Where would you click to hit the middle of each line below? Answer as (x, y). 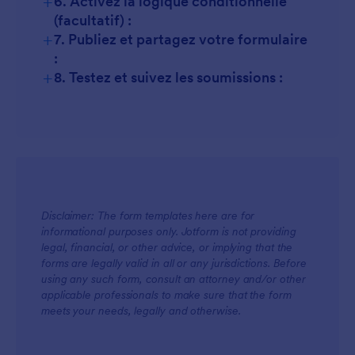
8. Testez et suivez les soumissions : (168, 77)
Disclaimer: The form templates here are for (148, 216)
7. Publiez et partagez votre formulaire (181, 39)
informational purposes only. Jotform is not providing (169, 231)
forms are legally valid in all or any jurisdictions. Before (174, 263)
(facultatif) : (93, 20)
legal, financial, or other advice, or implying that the (167, 247)
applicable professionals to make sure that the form (166, 295)
